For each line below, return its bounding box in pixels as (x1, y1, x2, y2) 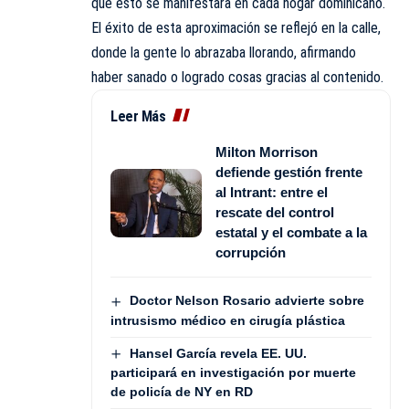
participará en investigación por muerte (110, 364, 356, 380)
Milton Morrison (215, 144, 318, 161)
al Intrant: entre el (215, 184, 328, 201)
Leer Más (110, 108, 165, 126)
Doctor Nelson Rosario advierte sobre (129, 293, 364, 309)
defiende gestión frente (215, 164, 362, 181)
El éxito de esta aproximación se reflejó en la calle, (91, 19, 381, 37)
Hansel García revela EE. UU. (129, 345, 307, 361)
